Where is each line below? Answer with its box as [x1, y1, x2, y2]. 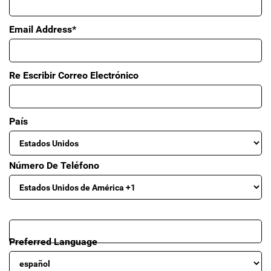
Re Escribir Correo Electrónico [9, 70, 139, 81]
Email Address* [9, 24, 76, 35]
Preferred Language [9, 236, 97, 247]
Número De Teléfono [9, 160, 99, 171]
